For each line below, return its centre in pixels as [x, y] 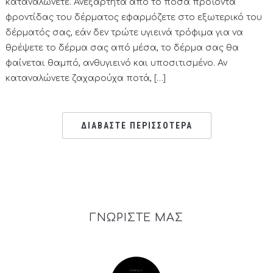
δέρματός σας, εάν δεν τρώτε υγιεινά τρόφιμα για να [124, 33]
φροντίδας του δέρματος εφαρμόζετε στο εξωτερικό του [133, 18]
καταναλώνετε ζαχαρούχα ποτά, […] [85, 79]
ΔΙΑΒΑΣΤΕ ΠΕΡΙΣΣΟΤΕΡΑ [136, 126]
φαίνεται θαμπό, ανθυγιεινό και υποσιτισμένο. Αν [116, 63]
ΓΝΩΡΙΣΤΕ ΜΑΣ [136, 218]
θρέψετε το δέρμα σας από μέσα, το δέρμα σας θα [122, 48]
